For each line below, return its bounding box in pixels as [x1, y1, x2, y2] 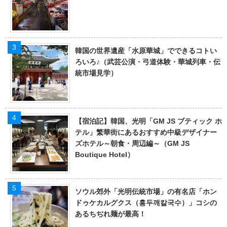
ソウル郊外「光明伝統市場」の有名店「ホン [75, 187, 217, 196]
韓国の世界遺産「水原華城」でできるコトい [75, 46, 217, 55]
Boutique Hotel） [75, 150, 134, 159]
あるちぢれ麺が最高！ [75, 209, 146, 218]
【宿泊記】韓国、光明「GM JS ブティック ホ [75, 117, 222, 125]
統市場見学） [75, 68, 118, 77]
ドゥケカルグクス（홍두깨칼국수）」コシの [75, 198, 217, 207]
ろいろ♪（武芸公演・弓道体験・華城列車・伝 [75, 57, 220, 66]
